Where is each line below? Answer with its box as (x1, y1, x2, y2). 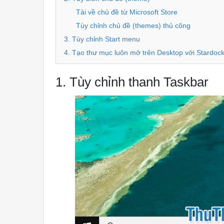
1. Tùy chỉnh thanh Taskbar (55, 74, 209, 90)
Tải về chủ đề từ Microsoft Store (76, 8, 178, 16)
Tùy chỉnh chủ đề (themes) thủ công (76, 22, 191, 30)
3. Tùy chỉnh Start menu (64, 35, 140, 43)
